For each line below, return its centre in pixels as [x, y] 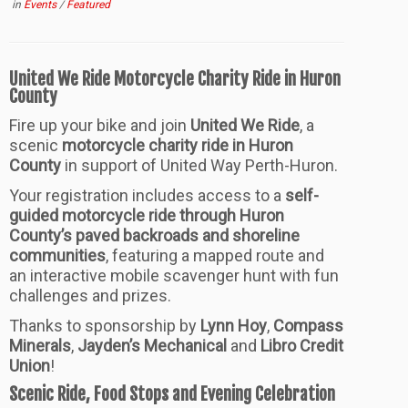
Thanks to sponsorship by [105, 326]
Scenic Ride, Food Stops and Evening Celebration [172, 395]
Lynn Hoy [234, 326]
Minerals [40, 346]
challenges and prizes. [90, 296]
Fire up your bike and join [100, 126]
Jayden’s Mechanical [152, 346]
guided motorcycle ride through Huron [147, 216]
